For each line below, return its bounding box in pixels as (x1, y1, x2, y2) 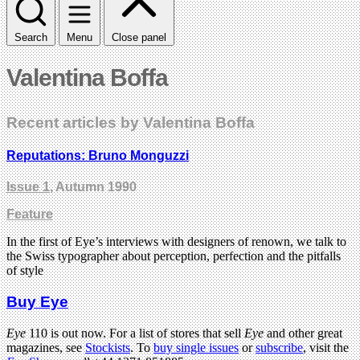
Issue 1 (6, 180, 50, 194)
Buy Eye (6, 293, 68, 311)
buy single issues (153, 340, 239, 354)
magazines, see (6, 340, 85, 354)
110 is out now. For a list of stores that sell (26, 325, 244, 340)
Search (14, 31, 47, 43)
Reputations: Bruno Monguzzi (6, 149, 189, 163)
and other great (267, 325, 342, 340)
